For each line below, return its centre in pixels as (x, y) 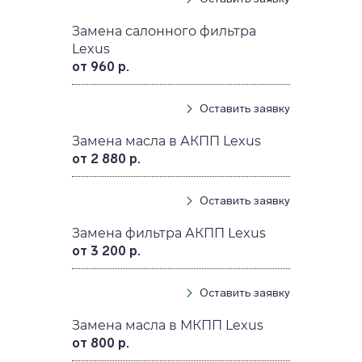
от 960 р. (101, 67)
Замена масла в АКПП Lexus (167, 141)
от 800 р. (101, 343)
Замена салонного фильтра (164, 32)
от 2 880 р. (107, 159)
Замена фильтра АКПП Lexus (169, 234)
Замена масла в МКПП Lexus (168, 326)
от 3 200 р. (107, 251)
